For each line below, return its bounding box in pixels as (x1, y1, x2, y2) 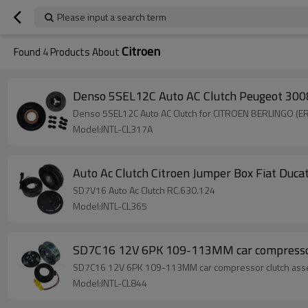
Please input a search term (57, 10, 166, 24)
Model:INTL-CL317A (73, 122, 153, 136)
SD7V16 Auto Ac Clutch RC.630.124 (73, 183, 215, 197)
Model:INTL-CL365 (73, 199, 147, 213)
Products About (48, 44, 122, 60)
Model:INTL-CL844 (73, 276, 147, 290)
